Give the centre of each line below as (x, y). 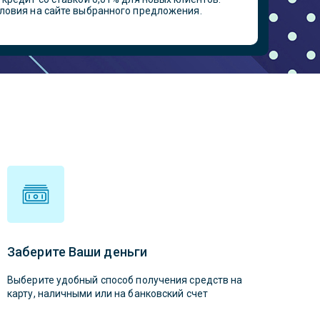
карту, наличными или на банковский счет (107, 294)
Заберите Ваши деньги (77, 252)
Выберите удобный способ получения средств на (125, 280)
